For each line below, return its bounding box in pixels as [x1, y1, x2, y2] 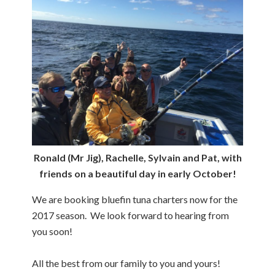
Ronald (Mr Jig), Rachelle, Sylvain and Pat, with [33, 151, 242, 163]
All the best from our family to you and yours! [32, 257, 221, 269]
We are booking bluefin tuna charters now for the [32, 193, 238, 205]
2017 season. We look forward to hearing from [32, 209, 230, 221]
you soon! [32, 225, 73, 237]
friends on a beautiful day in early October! [39, 167, 236, 179]
